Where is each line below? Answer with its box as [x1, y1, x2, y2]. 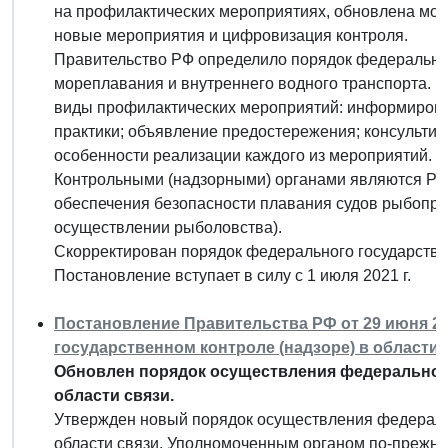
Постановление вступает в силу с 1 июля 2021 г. [54, 266, 411, 284]
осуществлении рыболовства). [54, 218, 282, 236]
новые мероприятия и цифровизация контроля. [54, 26, 408, 44]
